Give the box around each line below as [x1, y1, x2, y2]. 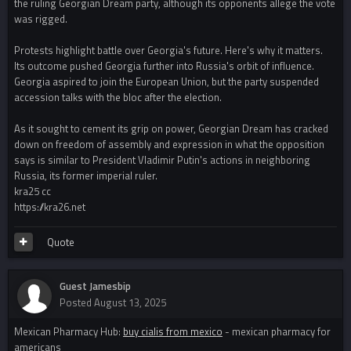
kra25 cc [14, 183, 51, 200]
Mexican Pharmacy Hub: [14, 324, 123, 340]
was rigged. [14, 11, 67, 27]
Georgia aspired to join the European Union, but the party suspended [14, 74, 319, 90]
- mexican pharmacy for [223, 324, 331, 340]
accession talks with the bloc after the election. [14, 89, 222, 106]
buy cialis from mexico [123, 324, 223, 340]
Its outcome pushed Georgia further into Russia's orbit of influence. [14, 58, 314, 74]
